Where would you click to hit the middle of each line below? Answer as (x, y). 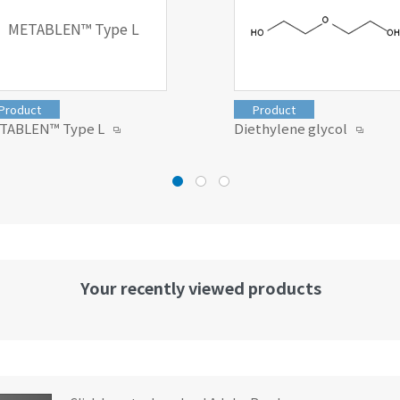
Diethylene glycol (292, 128)
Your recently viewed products (200, 287)
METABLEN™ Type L (73, 29)
